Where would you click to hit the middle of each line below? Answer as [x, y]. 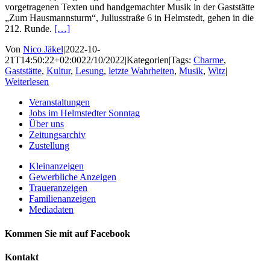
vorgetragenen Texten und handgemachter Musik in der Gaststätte [130, 7]
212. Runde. [30, 29]
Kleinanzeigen [56, 166]
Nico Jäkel [43, 49]
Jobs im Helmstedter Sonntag [84, 113]
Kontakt [22, 257]
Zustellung [49, 146]
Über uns [46, 124]
